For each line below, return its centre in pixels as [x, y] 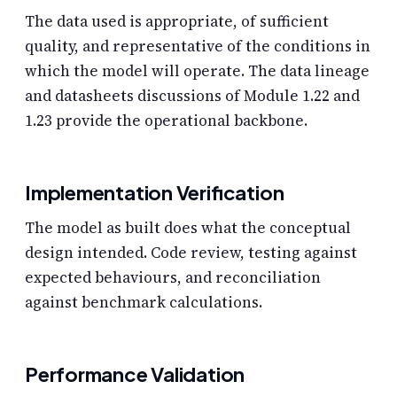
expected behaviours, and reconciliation [173, 278]
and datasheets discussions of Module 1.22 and [192, 96]
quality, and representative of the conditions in [198, 47]
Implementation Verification [155, 193]
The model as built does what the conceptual [188, 228]
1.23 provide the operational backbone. [166, 121]
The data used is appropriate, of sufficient [177, 22]
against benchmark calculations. [144, 303]
